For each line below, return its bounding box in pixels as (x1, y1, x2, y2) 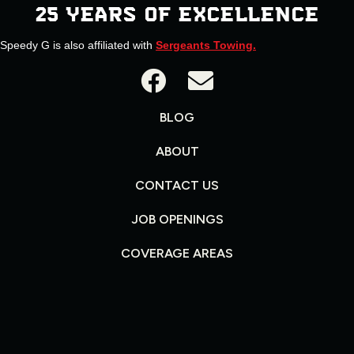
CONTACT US (135, 178, 219, 193)
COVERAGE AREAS (121, 246, 233, 261)
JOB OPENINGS (130, 212, 224, 227)
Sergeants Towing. (156, 39, 256, 51)
